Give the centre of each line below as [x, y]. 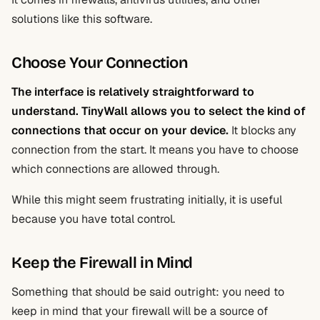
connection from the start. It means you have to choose [155, 150]
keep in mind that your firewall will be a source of [140, 311]
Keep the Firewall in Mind [102, 263]
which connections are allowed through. [115, 169]
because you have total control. [93, 219]
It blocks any [262, 130]
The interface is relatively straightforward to [133, 92]
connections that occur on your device [119, 130]
